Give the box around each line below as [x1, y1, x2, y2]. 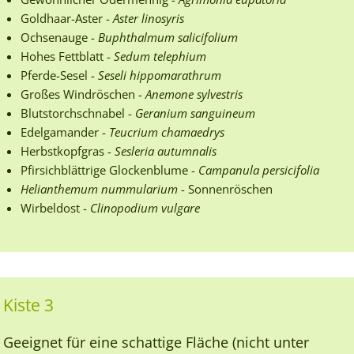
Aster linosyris [113, 9, 184, 26]
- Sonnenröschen [178, 180, 273, 197]
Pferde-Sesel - [21, 66, 98, 83]
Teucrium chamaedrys [109, 123, 224, 140]
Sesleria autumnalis [115, 142, 217, 159]
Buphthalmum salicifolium [98, 28, 238, 45]
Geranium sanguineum [135, 104, 255, 121]
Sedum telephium [114, 47, 206, 64]
